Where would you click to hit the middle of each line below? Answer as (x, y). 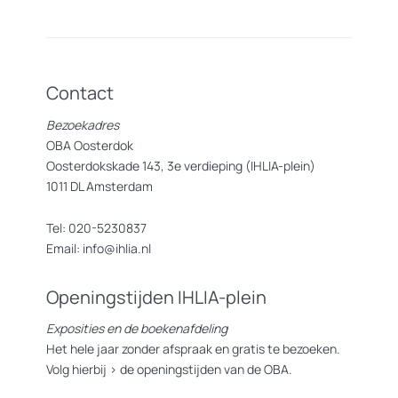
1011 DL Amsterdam (99, 186)
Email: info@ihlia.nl (99, 248)
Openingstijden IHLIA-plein (156, 297)
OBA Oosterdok (90, 145)
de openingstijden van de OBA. (205, 370)
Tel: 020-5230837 (96, 227)
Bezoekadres (83, 124)
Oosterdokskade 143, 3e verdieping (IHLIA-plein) (181, 165)
